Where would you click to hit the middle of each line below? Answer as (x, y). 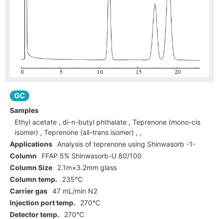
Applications (31, 144)
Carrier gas (29, 191)
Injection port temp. (43, 203)
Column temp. (33, 179)
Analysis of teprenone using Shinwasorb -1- (126, 144)
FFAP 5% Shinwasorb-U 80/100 (92, 156)
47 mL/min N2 (75, 191)
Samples (24, 110)
